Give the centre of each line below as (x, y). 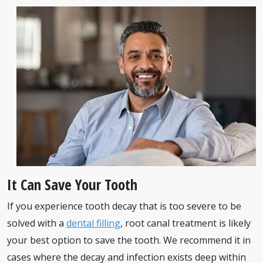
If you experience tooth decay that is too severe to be (124, 206)
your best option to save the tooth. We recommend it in (129, 240)
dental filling (93, 223)
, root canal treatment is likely (186, 223)
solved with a (37, 223)
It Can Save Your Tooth (72, 184)
